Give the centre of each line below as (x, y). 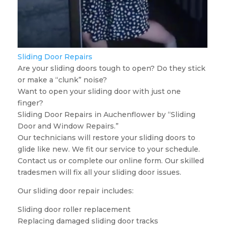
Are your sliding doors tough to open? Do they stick (111, 69)
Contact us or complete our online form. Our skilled (110, 161)
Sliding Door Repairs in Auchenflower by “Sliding (106, 115)
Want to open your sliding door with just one (99, 92)
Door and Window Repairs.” (68, 126)
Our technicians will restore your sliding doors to (106, 138)
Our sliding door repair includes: (75, 191)
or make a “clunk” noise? (62, 80)
